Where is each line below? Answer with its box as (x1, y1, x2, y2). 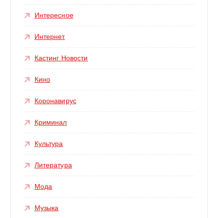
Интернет (34, 33, 65, 41)
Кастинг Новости (34, 54, 88, 62)
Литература (34, 161, 72, 169)
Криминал (34, 118, 67, 127)
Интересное (34, 11, 73, 19)
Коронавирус (34, 97, 77, 105)
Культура (34, 140, 63, 148)
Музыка (34, 204, 59, 212)
